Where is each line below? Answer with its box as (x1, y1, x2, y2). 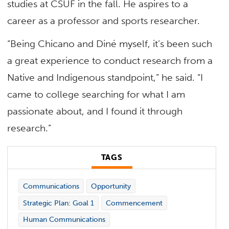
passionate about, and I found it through (7, 105, 183, 118)
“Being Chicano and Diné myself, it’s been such (7, 38, 213, 50)
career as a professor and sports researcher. (7, 14, 203, 27)
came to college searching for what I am (7, 88, 186, 101)
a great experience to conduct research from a (7, 55, 213, 67)
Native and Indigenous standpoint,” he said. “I (7, 72, 203, 84)
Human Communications (22, 215, 105, 224)
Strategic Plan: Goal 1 (22, 198, 94, 208)
